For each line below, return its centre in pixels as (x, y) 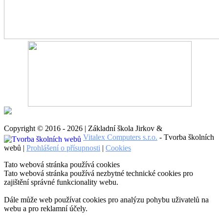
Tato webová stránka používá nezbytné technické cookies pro (99, 173)
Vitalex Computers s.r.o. (120, 137)
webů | (15, 148)
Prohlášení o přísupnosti (63, 148)
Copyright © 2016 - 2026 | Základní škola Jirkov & (85, 128)
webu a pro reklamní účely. (46, 208)
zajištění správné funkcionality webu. (61, 182)
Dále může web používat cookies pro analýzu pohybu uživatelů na (106, 199)
